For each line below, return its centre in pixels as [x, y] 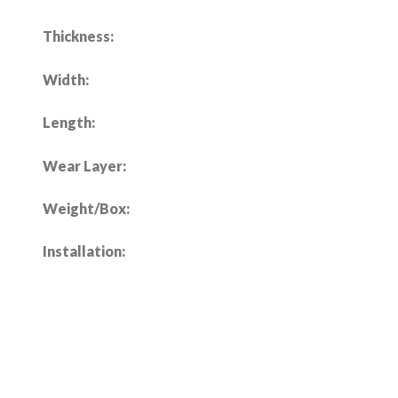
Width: [66, 79]
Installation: [84, 251]
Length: [69, 123]
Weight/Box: [86, 208]
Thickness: [78, 36]
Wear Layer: [84, 165]
